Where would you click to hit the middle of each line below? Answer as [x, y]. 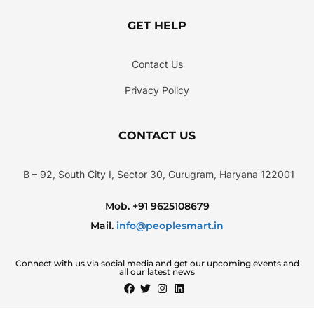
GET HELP [157, 26]
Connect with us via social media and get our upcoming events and [157, 264]
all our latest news [157, 272]
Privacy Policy [157, 90]
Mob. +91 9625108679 [157, 206]
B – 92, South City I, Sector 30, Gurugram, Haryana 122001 [158, 175]
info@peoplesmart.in [169, 225]
